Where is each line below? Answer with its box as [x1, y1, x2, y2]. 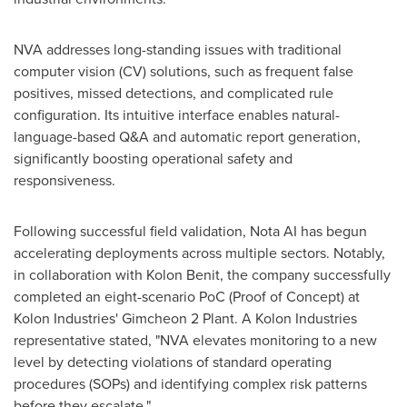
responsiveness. [14, 169, 115, 191]
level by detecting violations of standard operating [14, 351, 332, 372]
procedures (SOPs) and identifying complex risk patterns [14, 372, 367, 394]
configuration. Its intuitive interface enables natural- [14, 104, 340, 125]
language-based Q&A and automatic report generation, [14, 125, 361, 147]
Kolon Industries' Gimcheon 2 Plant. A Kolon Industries [14, 307, 357, 329]
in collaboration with [14, 263, 146, 285]
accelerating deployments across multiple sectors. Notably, [14, 242, 385, 263]
